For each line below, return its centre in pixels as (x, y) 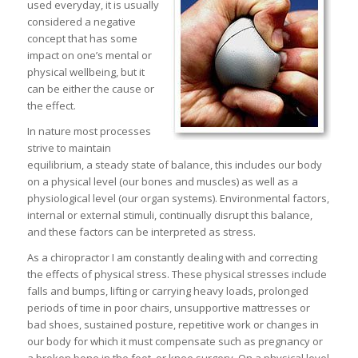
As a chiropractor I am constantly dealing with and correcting (172, 258)
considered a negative (81, 22)
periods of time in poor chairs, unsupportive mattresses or (168, 308)
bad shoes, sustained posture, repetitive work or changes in (173, 325)
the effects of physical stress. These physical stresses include (177, 274)
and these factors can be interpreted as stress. (141, 232)
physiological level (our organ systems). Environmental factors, (178, 199)
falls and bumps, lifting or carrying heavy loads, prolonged (167, 291)
